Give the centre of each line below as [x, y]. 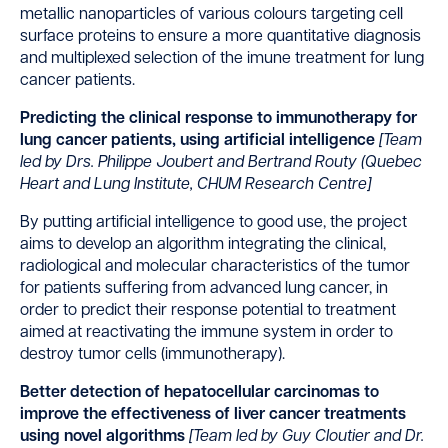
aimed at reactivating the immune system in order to [206, 333]
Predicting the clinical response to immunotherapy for [218, 119]
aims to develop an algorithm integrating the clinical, [203, 245]
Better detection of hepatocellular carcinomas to [199, 393]
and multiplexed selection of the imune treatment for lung [222, 59]
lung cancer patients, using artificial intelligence [199, 141]
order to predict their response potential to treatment [208, 311]
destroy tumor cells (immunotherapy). [152, 355]
